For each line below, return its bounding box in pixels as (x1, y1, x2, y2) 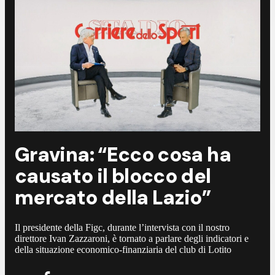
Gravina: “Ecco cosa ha (15, 142, 231, 168)
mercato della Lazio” (15, 185, 211, 211)
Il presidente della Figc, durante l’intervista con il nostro (15, 222, 230, 233)
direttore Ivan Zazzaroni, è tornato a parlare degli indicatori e (15, 233, 249, 244)
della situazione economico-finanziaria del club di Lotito (15, 244, 231, 255)
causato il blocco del (15, 163, 211, 190)
